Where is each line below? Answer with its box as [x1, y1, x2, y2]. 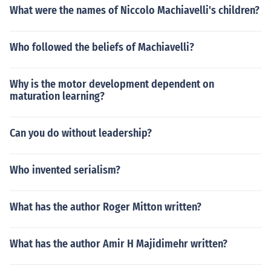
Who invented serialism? [10, 163, 120, 177]
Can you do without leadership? [10, 126, 152, 140]
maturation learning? [10, 90, 105, 103]
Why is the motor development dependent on [10, 77, 214, 91]
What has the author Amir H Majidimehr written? [10, 237, 227, 250]
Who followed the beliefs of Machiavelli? [10, 41, 194, 54]
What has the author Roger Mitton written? [10, 200, 201, 214]
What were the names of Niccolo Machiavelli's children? [10, 4, 260, 17]
